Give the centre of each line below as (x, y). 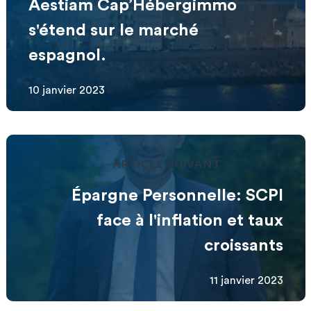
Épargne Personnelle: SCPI (177, 195)
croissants (243, 245)
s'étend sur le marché (113, 30)
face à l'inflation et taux (190, 220)
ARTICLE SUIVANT (167, 164)
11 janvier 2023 (246, 280)
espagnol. (67, 55)
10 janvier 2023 (66, 90)
